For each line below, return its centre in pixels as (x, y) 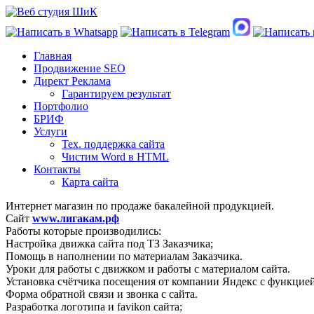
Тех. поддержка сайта (113, 144)
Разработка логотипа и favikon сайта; (94, 307)
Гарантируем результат (116, 94)
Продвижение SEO (80, 68)
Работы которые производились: (83, 231)
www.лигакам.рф (76, 218)
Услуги (50, 131)
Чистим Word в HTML (115, 157)
